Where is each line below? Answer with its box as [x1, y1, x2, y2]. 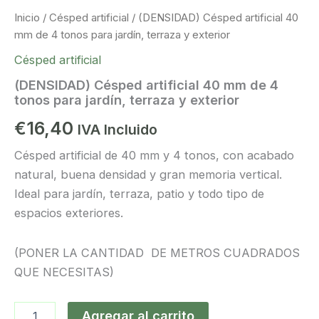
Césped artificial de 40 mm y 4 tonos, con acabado [14, 147, 294, 162]
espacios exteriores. [14, 205, 123, 220]
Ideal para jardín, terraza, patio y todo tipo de [14, 186, 264, 201]
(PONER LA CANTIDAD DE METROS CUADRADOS [14, 245, 300, 260]
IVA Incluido [78, 120, 157, 138]
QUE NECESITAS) [14, 264, 114, 279]
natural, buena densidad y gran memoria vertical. [14, 167, 282, 182]
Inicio [14, 11, 40, 25]
